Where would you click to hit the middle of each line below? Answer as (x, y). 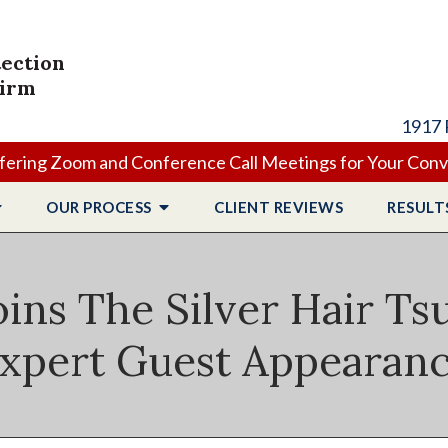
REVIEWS (308, 207)
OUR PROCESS (101, 207)
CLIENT (244, 207)
